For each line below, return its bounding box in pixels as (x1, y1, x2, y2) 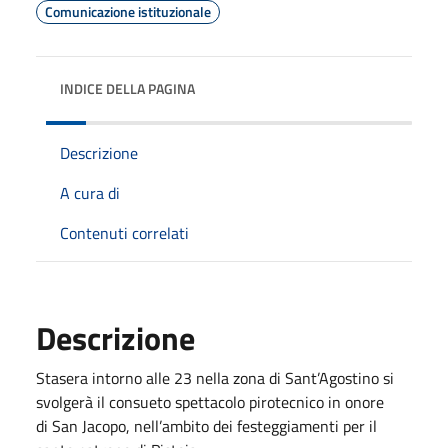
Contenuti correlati (60, 220, 189, 245)
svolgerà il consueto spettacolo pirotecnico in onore (36, 389, 384, 414)
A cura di (60, 180, 120, 205)
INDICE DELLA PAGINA (60, 77, 195, 99)
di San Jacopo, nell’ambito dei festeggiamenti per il (36, 413, 377, 438)
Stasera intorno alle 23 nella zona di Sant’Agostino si (36, 365, 394, 390)
